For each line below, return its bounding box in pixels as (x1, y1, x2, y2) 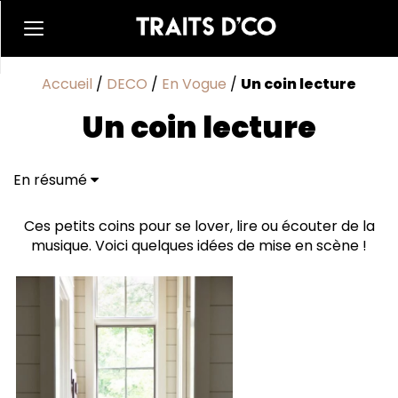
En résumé (13, 170, 91, 190)
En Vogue (162, 74, 227, 94)
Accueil (42, 74, 92, 94)
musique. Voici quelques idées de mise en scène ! (31, 235, 367, 256)
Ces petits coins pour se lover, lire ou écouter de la (23, 216, 375, 236)
